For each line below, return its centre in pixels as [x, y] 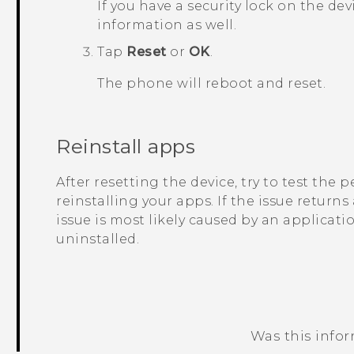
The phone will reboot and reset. [212, 84]
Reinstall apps [126, 147]
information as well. [167, 25]
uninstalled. [98, 239]
